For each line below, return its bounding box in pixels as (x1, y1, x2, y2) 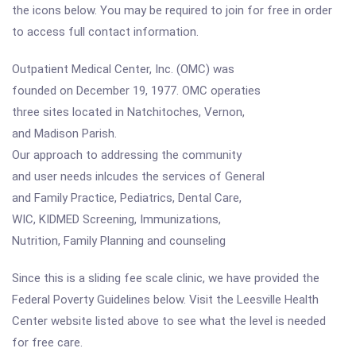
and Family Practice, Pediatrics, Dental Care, (12, 191, 242, 205)
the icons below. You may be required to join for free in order (12, 3, 332, 17)
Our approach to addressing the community (12, 148, 242, 162)
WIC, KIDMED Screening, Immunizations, (12, 212, 221, 226)
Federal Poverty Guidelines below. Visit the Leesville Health (12, 292, 319, 307)
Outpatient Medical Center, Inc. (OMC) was (12, 62, 234, 76)
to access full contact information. (12, 25, 199, 39)
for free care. (12, 335, 83, 350)
